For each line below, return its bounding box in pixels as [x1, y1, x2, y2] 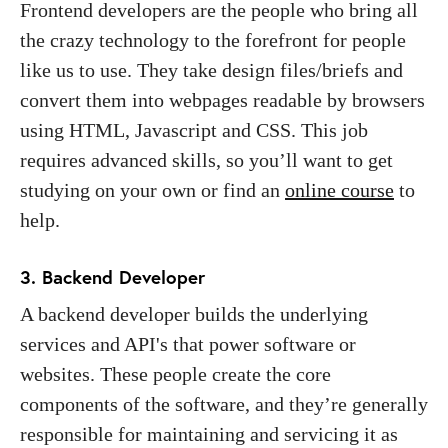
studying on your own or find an [20, 178, 285, 201]
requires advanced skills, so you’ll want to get [20, 148, 393, 171]
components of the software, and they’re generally [20, 392, 428, 415]
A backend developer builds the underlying [20, 302, 368, 325]
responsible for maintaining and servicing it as [20, 422, 398, 445]
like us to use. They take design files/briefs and [20, 58, 403, 81]
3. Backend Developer [20, 264, 205, 289]
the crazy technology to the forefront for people [20, 28, 406, 51]
